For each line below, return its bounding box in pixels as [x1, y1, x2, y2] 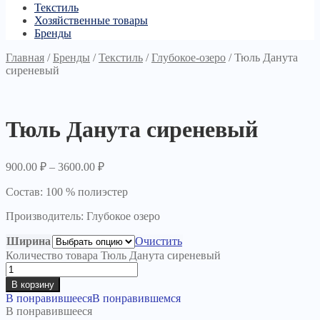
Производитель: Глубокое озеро [6, 209, 160, 222]
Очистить [135, 234, 182, 247]
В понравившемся [92, 291, 181, 304]
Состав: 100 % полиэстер [6, 185, 128, 198]
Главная [6, 51, 44, 64]
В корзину [11, 279, 54, 290]
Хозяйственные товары [34, 14, 148, 26]
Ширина [6, 234, 51, 247]
